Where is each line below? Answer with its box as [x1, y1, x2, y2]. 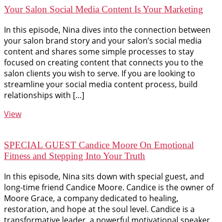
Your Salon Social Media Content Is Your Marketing [4, 4, 203, 15]
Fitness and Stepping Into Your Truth [4, 150, 145, 161]
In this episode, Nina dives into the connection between [4, 24, 211, 36]
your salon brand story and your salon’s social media [4, 35, 202, 47]
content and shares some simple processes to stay [4, 46, 194, 57]
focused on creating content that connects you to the [4, 57, 203, 68]
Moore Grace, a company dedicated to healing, [4, 192, 178, 204]
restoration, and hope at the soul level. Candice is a [4, 203, 195, 215]
